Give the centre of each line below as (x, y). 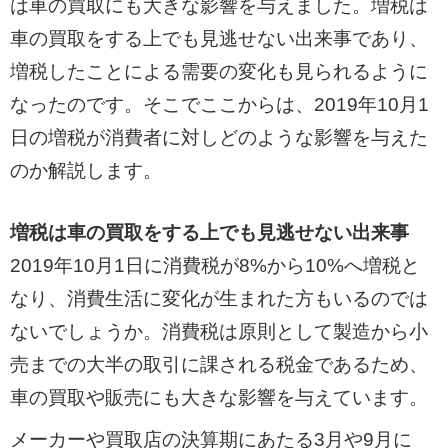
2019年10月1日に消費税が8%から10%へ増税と (214, 265)
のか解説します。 (85, 170)
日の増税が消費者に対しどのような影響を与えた (218, 137)
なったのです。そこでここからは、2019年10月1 (219, 104)
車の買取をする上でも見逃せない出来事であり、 (218, 38)
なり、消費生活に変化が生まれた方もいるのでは (218, 298)
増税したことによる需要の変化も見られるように (218, 71)
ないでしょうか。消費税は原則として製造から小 (218, 331)
